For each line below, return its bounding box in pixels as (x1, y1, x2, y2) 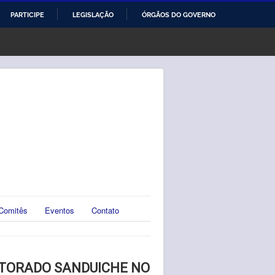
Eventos (45, 204, 74, 216)
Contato (91, 204, 119, 216)
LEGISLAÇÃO (72, 10, 114, 19)
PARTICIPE (10, 10, 44, 19)
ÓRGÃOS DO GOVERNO (142, 10, 215, 19)
